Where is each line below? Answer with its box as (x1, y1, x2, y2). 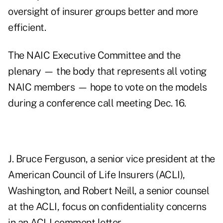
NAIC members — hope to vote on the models (8, 81, 207, 94)
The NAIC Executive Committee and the (8, 49, 180, 62)
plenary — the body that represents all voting (8, 65, 207, 78)
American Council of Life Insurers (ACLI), (8, 169, 185, 181)
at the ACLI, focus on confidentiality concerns (8, 201, 206, 213)
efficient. (8, 21, 46, 34)
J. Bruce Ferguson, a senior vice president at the (8, 153, 215, 165)
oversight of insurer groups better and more (8, 5, 198, 18)
